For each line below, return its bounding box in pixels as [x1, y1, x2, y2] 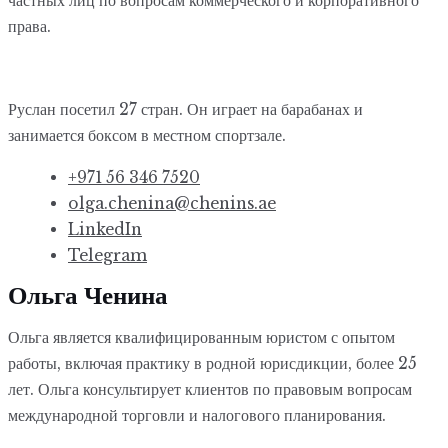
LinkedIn [68, 219, 142, 239]
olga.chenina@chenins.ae [68, 193, 276, 213]
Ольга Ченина [8, 280, 168, 313]
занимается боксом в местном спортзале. [8, 126, 286, 145]
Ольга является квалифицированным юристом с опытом [8, 327, 395, 347]
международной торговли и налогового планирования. [8, 405, 390, 425]
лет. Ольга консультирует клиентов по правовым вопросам [8, 379, 412, 399]
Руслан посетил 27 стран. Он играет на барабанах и [8, 100, 363, 119]
